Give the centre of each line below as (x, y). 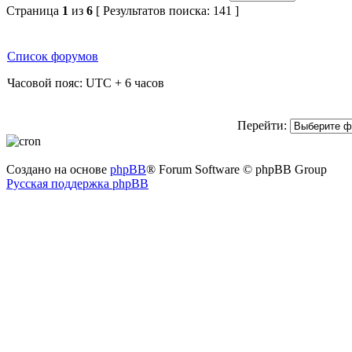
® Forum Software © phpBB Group (236, 169)
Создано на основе (58, 169)
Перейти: (262, 125)
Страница (34, 11)
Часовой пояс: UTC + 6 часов (86, 83)
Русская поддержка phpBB (77, 183)
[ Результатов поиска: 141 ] (166, 11)
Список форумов (53, 56)
